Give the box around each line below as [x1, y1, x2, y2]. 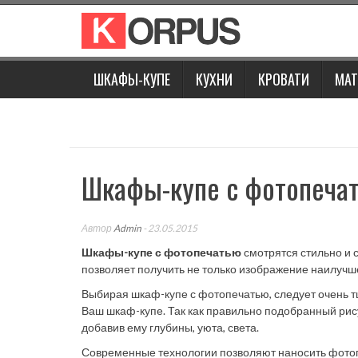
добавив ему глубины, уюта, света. [82, 320, 259, 334]
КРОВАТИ [258, 69, 309, 89]
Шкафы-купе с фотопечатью [82, 245, 241, 259]
